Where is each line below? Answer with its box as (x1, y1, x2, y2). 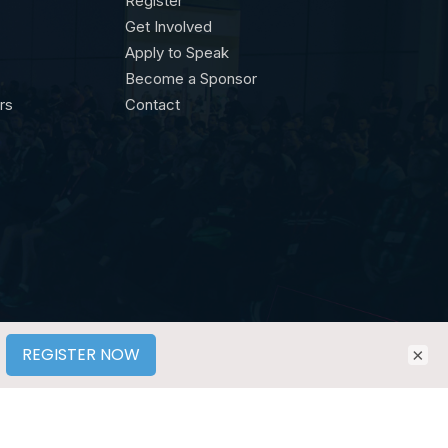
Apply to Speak (125, 43, 230, 62)
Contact (125, 95, 181, 114)
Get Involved (125, 17, 213, 36)
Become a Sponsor (125, 69, 258, 88)
